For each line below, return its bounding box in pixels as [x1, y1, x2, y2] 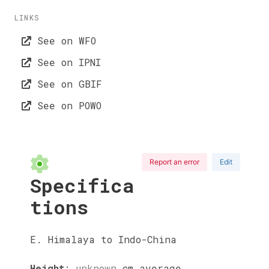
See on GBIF [31, 77, 102, 90]
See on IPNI [31, 56, 101, 68]
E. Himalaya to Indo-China [30, 232, 177, 246]
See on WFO [31, 34, 96, 47]
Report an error [150, 157, 199, 166]
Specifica [30, 172, 134, 198]
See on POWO [31, 99, 101, 112]
